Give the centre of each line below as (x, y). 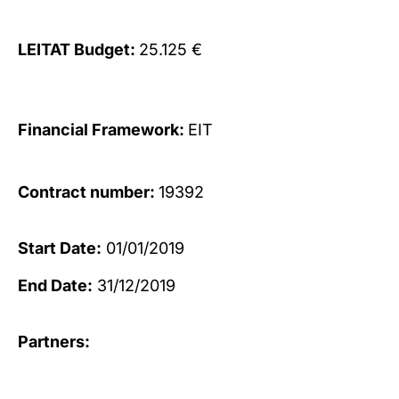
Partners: (54, 341)
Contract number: (88, 192)
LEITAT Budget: (78, 49)
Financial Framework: (103, 129)
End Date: (55, 286)
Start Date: (60, 248)
